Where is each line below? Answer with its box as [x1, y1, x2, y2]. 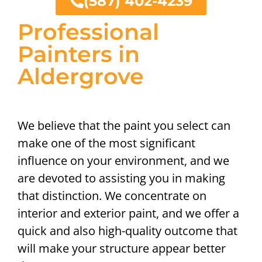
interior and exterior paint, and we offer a [18, 205, 239, 222]
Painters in [18, 40, 140, 68]
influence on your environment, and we [18, 153, 229, 169]
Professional [18, 18, 159, 46]
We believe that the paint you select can [18, 118, 230, 134]
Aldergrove [18, 63, 144, 91]
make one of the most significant [18, 135, 195, 151]
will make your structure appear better [18, 240, 226, 257]
